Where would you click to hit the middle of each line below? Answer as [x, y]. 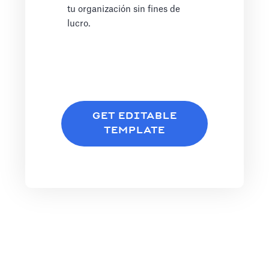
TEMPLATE [134, 131]
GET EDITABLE [134, 116]
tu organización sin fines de [124, 10]
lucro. [79, 24]
